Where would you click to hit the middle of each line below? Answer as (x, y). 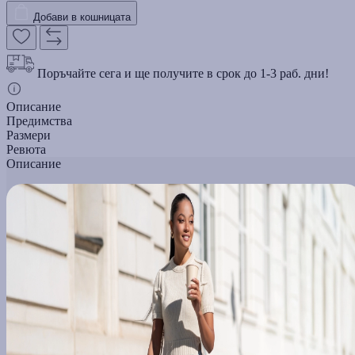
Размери (29, 135)
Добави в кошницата (82, 17)
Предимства (39, 120)
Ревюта (26, 149)
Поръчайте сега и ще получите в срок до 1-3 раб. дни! (183, 73)
